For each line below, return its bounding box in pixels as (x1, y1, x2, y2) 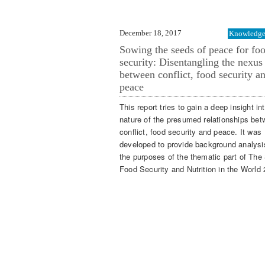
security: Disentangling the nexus (119, 56, 263, 68)
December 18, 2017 (119, 28, 182, 37)
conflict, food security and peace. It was (119, 126, 261, 138)
